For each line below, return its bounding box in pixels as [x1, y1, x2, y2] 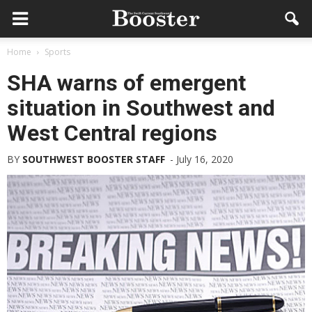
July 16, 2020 [176, 153, 233, 166]
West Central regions [7, 120, 217, 146]
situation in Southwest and [7, 95, 275, 121]
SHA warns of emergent [7, 70, 246, 96]
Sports [45, 46, 70, 58]
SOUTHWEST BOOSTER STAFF [22, 153, 165, 166]
